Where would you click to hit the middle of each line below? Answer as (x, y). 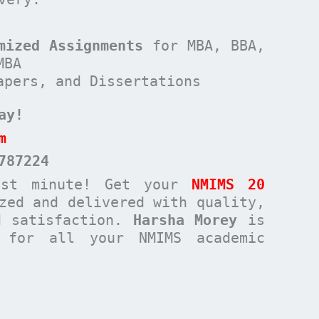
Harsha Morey (185, 220)
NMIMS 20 (228, 184)
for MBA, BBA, (204, 45)
